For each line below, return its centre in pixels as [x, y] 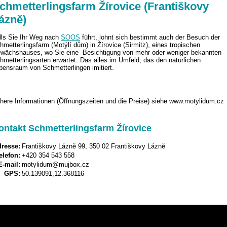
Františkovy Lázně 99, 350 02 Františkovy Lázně [93, 146]
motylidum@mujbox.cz [55, 165]
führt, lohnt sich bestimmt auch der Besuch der [152, 37]
